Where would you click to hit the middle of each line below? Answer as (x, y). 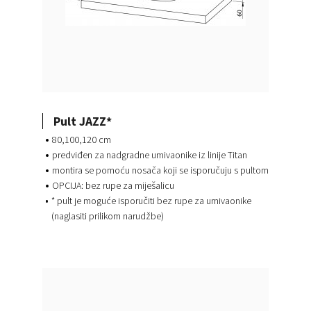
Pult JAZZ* (82, 121)
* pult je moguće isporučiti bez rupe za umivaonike (151, 201)
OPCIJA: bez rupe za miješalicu (113, 186)
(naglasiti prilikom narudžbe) (107, 216)
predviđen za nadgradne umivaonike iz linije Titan (149, 155)
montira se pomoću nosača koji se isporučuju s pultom (160, 170)
